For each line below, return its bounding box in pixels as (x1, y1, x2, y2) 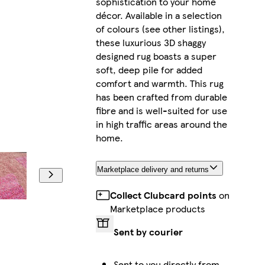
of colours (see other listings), (95, 22, 225, 36)
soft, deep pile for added (95, 63, 202, 77)
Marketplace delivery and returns (96, 164, 209, 174)
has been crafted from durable (95, 90, 227, 104)
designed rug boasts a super (95, 49, 216, 63)
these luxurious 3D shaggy (95, 35, 206, 50)
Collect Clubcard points (109, 188, 216, 202)
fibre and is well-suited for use (95, 104, 227, 118)
